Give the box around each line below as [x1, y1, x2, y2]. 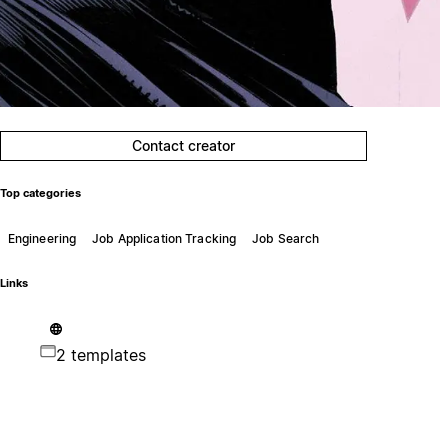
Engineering [7, 230, 77, 246]
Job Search [252, 230, 320, 246]
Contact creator [132, 137, 236, 154]
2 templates [55, 344, 146, 365]
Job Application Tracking [92, 230, 237, 246]
